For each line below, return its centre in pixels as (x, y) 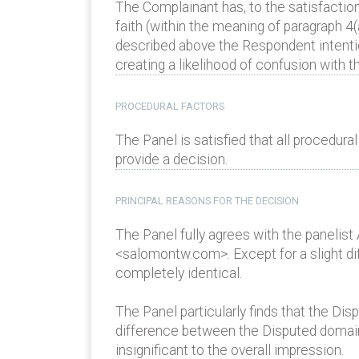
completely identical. (179, 274)
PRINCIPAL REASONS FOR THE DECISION (207, 201)
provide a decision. (171, 160)
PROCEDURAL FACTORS (170, 107)
